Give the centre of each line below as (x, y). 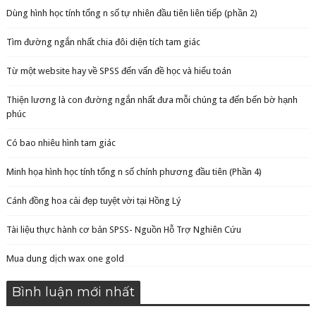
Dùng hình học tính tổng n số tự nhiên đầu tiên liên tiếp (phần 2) (132, 13)
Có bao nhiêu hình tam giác (61, 142)
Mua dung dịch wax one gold (65, 258)
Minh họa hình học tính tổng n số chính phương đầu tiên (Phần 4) (134, 171)
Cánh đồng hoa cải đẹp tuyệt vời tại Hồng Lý (93, 200)
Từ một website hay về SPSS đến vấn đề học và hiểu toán (119, 71)
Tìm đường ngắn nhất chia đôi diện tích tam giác (103, 42)
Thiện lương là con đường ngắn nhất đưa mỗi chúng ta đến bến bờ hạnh (152, 99)
